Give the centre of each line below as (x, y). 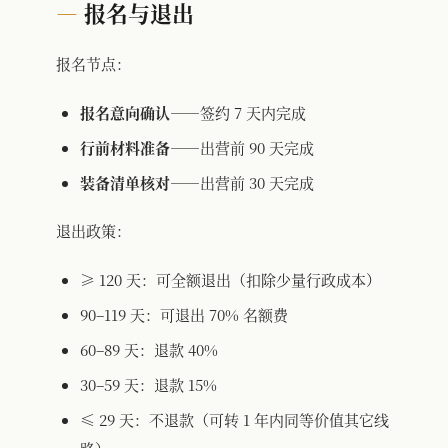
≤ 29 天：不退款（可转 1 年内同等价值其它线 (234, 419)
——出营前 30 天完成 (242, 182)
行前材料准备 (125, 147)
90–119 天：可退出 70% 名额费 (184, 314)
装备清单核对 (125, 182)
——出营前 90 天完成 (242, 147)
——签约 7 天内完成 (238, 112)
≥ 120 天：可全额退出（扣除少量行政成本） (230, 279)
